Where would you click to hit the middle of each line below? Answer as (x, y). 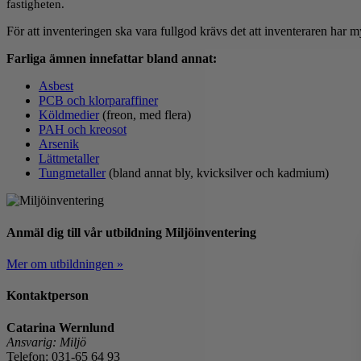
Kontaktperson (48, 296)
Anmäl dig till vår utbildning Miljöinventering (131, 232)
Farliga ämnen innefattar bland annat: (112, 59)
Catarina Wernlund (60, 327)
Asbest (56, 86)
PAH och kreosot (83, 130)
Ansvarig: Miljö (46, 342)
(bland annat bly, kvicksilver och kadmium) (217, 173)
